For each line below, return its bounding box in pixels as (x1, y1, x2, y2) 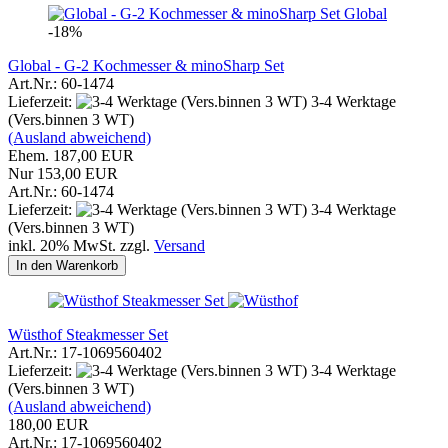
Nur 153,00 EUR (8, 164, 118, 182)
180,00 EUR (8, 415, 89, 433)
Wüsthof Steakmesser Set (8, 325, 168, 343)
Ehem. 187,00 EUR (8, 146, 134, 164)
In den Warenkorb (16, 257, 118, 273)
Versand (154, 236, 205, 254)
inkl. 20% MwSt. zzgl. (8, 236, 154, 254)
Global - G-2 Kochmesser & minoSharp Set (8, 56, 284, 74)
